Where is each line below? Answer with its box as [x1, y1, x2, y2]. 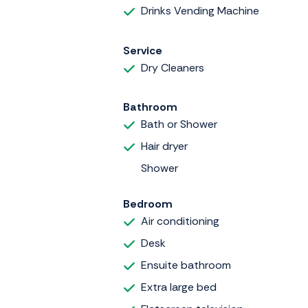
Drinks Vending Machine [141, 3, 259, 19]
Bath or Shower [141, 117, 217, 132]
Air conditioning [141, 214, 219, 229]
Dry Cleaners [141, 60, 204, 75]
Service [123, 43, 162, 58]
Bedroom [123, 197, 173, 212]
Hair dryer [141, 139, 188, 154]
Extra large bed [141, 280, 217, 295]
